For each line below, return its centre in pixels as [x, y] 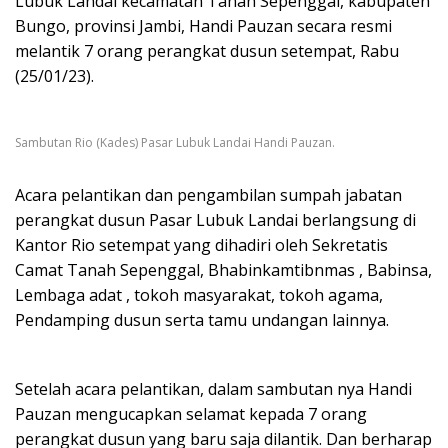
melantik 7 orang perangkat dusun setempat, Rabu [207, 51]
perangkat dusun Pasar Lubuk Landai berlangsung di [215, 220]
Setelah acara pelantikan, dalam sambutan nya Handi [213, 389]
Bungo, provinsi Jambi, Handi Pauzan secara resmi [203, 26]
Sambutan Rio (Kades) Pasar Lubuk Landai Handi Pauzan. [175, 142]
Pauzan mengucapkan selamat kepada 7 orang [191, 414]
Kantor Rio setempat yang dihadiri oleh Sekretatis [201, 245]
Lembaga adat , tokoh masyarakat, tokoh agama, [199, 295]
